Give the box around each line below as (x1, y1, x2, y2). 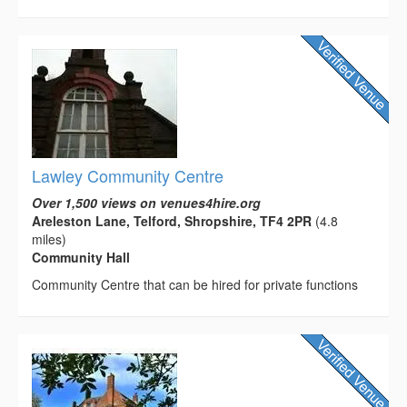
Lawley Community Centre (32, 164, 223, 188)
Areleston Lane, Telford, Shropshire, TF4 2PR (32, 212, 312, 231)
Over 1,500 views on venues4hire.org (32, 194, 261, 213)
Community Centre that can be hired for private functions (32, 275, 358, 294)
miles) (32, 230, 66, 249)
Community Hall (32, 248, 130, 267)
